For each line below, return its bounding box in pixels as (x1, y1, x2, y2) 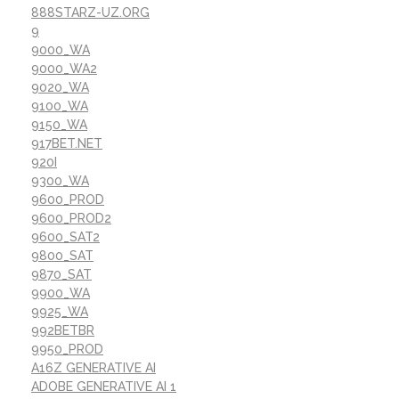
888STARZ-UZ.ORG (31, 5, 150, 20)
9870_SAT (31, 267, 92, 282)
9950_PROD (31, 342, 103, 357)
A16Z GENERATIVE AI (31, 361, 156, 376)
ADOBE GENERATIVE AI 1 (31, 379, 176, 395)
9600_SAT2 (31, 230, 100, 245)
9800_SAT (31, 248, 94, 264)
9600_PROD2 (31, 211, 111, 226)
